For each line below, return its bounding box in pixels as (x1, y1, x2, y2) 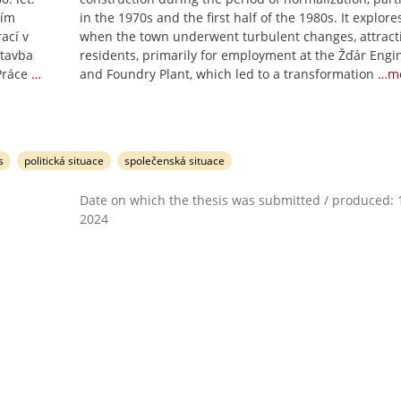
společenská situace (124, 153, 225, 168)
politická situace (24, 153, 105, 168)
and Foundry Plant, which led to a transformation (80, 65, 374, 82)
